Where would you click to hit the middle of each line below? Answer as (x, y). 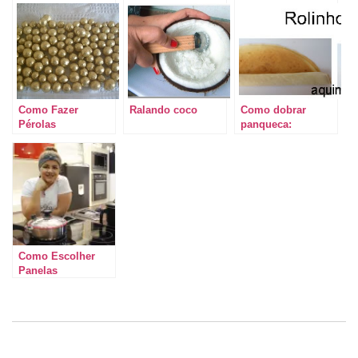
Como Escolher (57, 256)
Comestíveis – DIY (64, 138)
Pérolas (37, 124)
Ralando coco (163, 109)
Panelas (38, 270)
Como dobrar (273, 109)
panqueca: (266, 124)
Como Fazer (48, 109)
